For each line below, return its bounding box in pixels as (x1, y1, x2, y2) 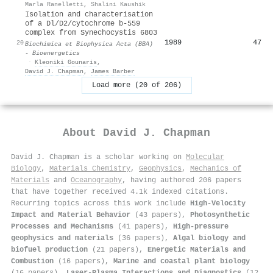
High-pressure (173, 222, 229, 231)
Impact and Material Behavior (11, 210, 130, 219)
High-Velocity (190, 199, 246, 208)
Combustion (11, 257, 54, 266)
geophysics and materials (11, 233, 113, 243)
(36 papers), (113, 233, 173, 243)
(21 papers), (88, 245, 147, 254)
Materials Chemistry (49, 164, 130, 173)
